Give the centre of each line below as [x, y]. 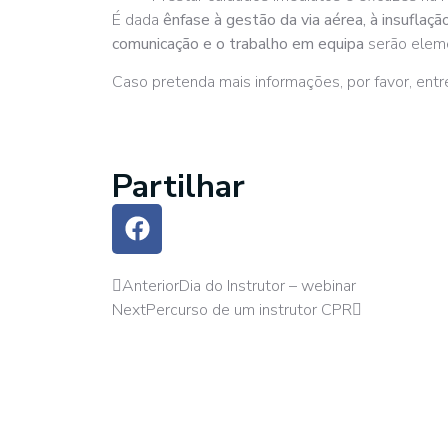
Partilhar [178, 186]
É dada [137, 19]
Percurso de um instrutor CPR [249, 309]
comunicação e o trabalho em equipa [238, 43]
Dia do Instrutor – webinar [267, 285]
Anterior [150, 285]
